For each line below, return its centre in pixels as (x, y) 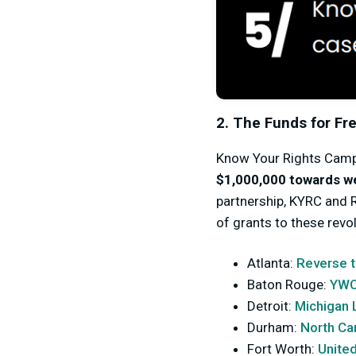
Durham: (274, 327)
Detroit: (271, 306)
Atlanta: (272, 263)
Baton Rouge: (288, 284)
